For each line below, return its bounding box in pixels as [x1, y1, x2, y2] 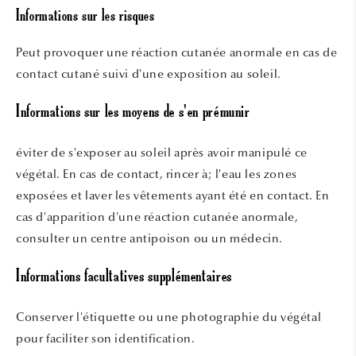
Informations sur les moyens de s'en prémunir [16, 103, 250, 123]
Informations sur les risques [16, 7, 155, 27]
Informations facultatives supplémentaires [16, 268, 232, 288]
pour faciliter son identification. [16, 331, 195, 346]
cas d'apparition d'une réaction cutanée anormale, [16, 210, 299, 224]
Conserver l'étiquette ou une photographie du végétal [16, 310, 322, 324]
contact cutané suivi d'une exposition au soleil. [16, 67, 281, 81]
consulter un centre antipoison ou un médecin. [16, 231, 286, 246]
